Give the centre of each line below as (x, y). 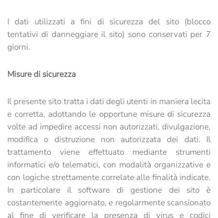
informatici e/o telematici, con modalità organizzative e (109, 165)
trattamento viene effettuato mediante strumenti (109, 152)
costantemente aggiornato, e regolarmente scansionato (109, 203)
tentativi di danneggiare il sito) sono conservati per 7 (109, 34)
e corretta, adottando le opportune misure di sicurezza (109, 114)
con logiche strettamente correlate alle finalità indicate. (109, 177)
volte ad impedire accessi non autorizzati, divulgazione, (109, 127)
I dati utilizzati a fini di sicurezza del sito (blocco (109, 22)
